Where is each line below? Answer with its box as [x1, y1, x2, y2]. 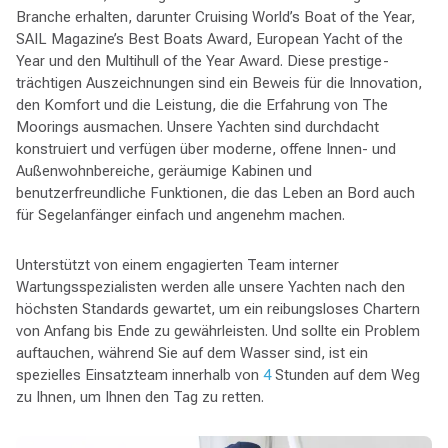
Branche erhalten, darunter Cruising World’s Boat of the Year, [15, 7, 415, 26]
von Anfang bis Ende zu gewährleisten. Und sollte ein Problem [15, 321, 420, 340]
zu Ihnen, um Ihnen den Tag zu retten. [15, 387, 264, 406]
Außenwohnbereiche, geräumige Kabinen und [15, 161, 312, 180]
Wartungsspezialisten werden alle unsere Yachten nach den [15, 277, 405, 296]
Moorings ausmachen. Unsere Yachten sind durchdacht [15, 117, 379, 136]
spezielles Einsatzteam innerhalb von [15, 365, 263, 384]
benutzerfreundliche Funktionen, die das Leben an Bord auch [15, 183, 415, 202]
